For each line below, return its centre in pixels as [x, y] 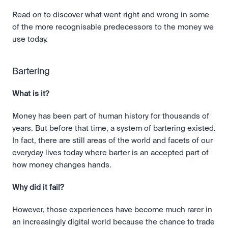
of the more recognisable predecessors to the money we [113, 27]
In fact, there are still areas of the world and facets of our [112, 141]
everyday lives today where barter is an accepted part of [110, 153]
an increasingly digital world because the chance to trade [113, 222]
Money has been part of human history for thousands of [111, 116]
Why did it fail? [38, 188]
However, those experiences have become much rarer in [112, 210]
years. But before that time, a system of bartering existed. [114, 129]
